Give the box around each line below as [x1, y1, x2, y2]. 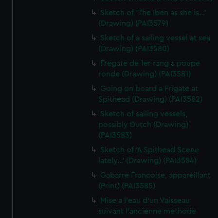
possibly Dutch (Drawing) [98, 121, 189, 128]
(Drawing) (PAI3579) [98, 19, 169, 27]
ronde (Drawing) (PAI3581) [98, 70, 191, 78]
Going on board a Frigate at [100, 85, 199, 92]
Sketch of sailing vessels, [100, 110, 188, 118]
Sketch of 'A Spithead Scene [100, 146, 200, 154]
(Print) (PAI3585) [98, 182, 156, 190]
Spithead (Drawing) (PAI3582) [98, 95, 203, 103]
